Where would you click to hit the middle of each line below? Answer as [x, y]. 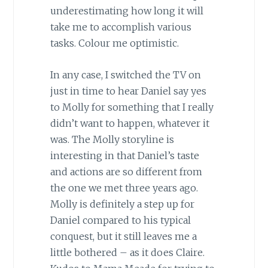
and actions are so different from [126, 171]
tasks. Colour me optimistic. [114, 43]
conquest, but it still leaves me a [123, 236]
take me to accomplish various [121, 27]
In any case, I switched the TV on [125, 74]
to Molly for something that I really [132, 107]
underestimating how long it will [127, 11]
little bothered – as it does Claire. [127, 252]
